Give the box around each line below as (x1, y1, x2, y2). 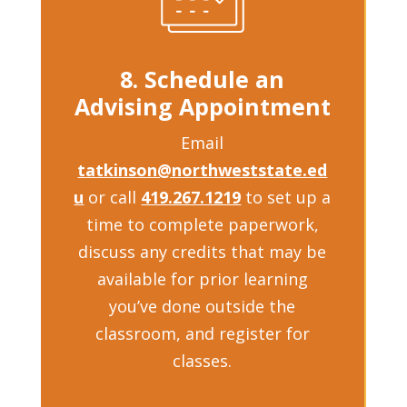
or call (84, 185, 142, 208)
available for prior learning (96, 267, 308, 290)
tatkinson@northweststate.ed (77, 158, 328, 181)
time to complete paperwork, (85, 213, 319, 235)
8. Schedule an (120, 63, 285, 94)
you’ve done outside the (109, 294, 296, 317)
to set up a (241, 185, 332, 208)
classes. (173, 349, 233, 372)
